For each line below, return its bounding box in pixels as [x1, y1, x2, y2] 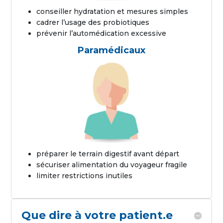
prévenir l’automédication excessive [36, 29, 167, 38]
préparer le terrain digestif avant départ [36, 149, 180, 158]
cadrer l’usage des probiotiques [36, 18, 150, 27]
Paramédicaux [78, 45, 145, 56]
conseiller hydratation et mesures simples [36, 7, 189, 16]
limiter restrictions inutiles [36, 171, 133, 180]
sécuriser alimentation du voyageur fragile [36, 160, 188, 169]
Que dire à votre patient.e [21, 208, 173, 222]
